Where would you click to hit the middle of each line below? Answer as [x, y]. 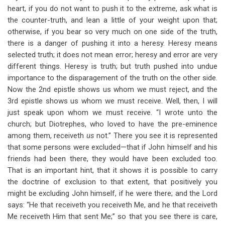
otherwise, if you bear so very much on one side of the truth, [113, 32]
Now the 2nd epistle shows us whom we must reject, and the [113, 89]
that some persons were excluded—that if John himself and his [113, 147]
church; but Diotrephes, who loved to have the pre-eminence [113, 124]
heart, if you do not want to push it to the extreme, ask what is [113, 9]
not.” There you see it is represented [157, 136]
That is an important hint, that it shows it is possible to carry [113, 170]
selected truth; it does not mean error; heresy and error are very [113, 55]
